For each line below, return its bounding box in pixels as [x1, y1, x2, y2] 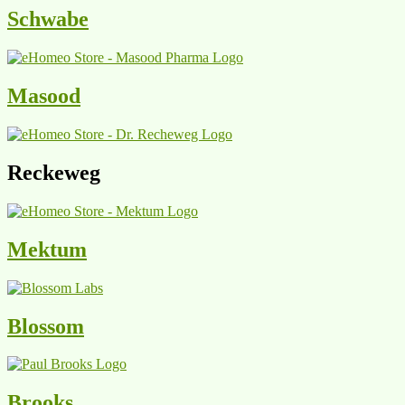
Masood [7, 84, 80, 108]
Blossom [7, 314, 84, 338]
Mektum [7, 237, 87, 261]
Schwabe [7, 7, 89, 32]
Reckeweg [7, 160, 100, 184]
